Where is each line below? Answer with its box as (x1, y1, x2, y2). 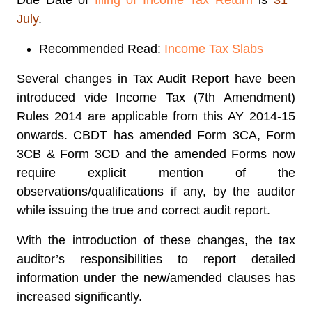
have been (235, 72, 295, 86)
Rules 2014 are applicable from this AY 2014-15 (17, 109, 295, 123)
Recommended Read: (39, 42, 164, 56)
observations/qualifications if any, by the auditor (17, 185, 295, 198)
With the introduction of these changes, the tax (17, 233, 295, 247)
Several (17, 72, 65, 86)
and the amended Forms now (119, 147, 295, 161)
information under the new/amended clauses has (17, 271, 295, 285)
